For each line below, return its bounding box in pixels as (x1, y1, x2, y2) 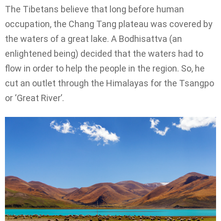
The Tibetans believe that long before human (5, 4, 184, 15)
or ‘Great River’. (5, 93, 64, 104)
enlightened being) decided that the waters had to (5, 48, 203, 59)
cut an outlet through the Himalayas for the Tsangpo (5, 78, 214, 89)
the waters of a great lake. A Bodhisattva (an (5, 34, 182, 44)
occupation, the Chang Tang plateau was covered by (5, 19, 213, 30)
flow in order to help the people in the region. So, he (5, 63, 205, 74)
